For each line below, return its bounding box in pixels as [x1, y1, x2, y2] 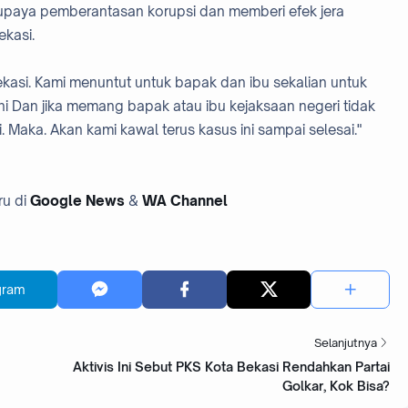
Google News [29, 191, 125, 209]
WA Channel [141, 191, 228, 209]
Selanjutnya [314, 335, 377, 351]
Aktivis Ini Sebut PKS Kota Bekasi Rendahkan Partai [73, 359, 390, 375]
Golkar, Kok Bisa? [282, 378, 390, 394]
